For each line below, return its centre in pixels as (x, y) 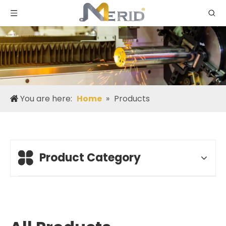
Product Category (90, 157)
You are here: (46, 98)
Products (132, 98)
